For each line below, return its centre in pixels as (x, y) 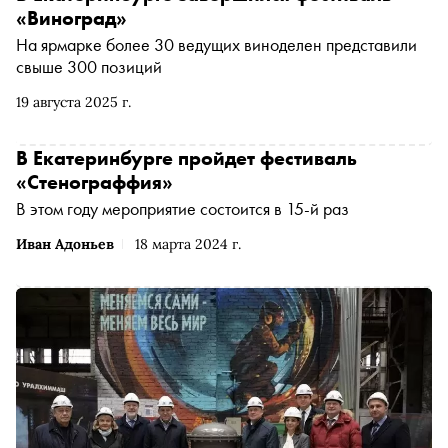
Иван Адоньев (65, 243)
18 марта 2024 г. (188, 243)
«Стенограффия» (94, 181)
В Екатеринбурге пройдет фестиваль (186, 157)
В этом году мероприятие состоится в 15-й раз (184, 208)
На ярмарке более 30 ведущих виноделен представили (216, 44)
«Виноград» (71, 17)
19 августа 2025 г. (73, 101)
